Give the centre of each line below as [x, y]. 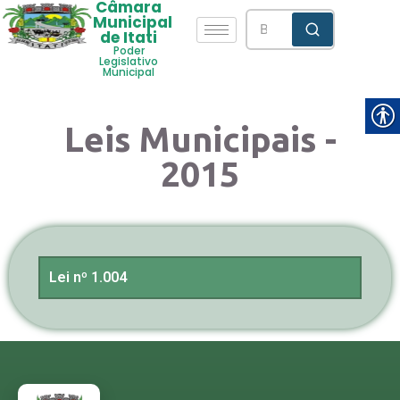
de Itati [129, 37]
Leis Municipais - [200, 139]
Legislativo [129, 61]
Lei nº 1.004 [88, 277]
